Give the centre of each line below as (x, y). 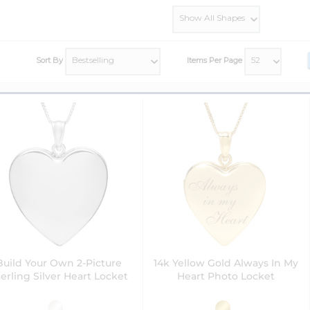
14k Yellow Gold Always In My (226, 263)
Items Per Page (216, 60)
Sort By (51, 60)
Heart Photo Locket (226, 276)
